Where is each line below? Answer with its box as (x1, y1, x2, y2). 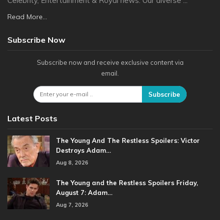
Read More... (7, 12, 47, 22)
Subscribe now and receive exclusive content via (36, 58, 184, 67)
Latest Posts (7, 113, 57, 123)
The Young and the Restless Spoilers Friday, (56, 178, 198, 187)
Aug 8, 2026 (56, 159, 88, 166)
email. (101, 69, 119, 78)
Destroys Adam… (56, 146, 111, 154)
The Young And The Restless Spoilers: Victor (56, 136, 200, 144)
